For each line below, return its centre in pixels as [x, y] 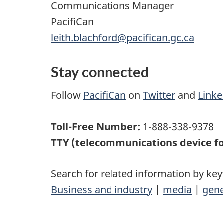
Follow [67, 95]
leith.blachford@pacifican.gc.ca [122, 38]
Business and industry [102, 189]
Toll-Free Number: [97, 126]
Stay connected [100, 72]
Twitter [159, 95]
